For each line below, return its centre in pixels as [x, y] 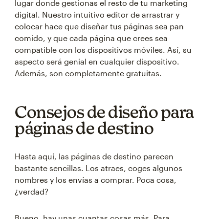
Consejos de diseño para [104, 112]
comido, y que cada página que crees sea [91, 38]
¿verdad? [32, 191]
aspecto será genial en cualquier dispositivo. [97, 61]
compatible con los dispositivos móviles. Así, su [103, 50]
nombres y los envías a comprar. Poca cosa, [96, 180]
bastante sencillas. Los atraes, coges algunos [99, 168]
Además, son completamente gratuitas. [88, 73]
